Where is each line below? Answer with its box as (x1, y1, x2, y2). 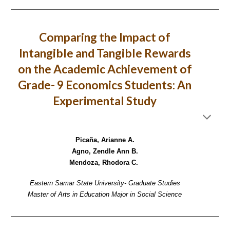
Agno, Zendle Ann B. (71, 147, 138, 155)
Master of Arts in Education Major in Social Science (28, 190, 182, 198)
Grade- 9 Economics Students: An (18, 78, 191, 92)
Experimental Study (53, 94, 157, 108)
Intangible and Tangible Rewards (18, 46, 191, 60)
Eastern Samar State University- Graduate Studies (29, 179, 180, 187)
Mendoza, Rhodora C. (69, 158, 140, 166)
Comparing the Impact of (39, 30, 170, 44)
